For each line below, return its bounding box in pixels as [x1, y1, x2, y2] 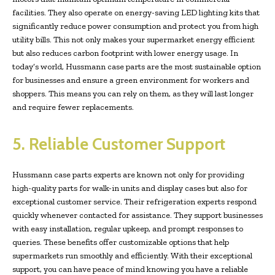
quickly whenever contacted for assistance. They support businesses [12, 209, 263, 220]
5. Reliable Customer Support [12, 133, 225, 154]
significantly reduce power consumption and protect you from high [12, 20, 258, 31]
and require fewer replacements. [12, 101, 134, 112]
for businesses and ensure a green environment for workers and [12, 74, 249, 85]
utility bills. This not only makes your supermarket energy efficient [12, 34, 255, 45]
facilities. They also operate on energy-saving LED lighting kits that [12, 7, 260, 18]
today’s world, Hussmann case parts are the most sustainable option [12, 61, 261, 72]
